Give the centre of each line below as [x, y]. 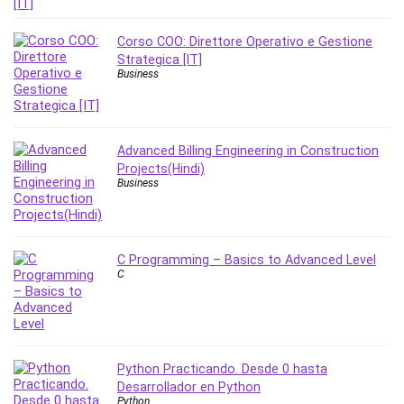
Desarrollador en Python [189, 387]
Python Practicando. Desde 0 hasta [222, 369]
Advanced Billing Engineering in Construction [248, 151]
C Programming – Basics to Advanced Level [247, 260]
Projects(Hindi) [161, 169]
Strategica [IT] [160, 60]
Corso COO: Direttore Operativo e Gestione [245, 42]
